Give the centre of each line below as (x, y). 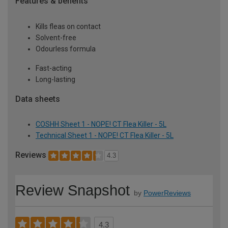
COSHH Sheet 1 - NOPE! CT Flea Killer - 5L (101, 124)
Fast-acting (54, 68)
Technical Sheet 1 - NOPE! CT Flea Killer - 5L (105, 136)
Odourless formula (66, 49)
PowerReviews (167, 193)
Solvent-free (56, 37)
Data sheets (38, 99)
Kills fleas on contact (68, 26)
